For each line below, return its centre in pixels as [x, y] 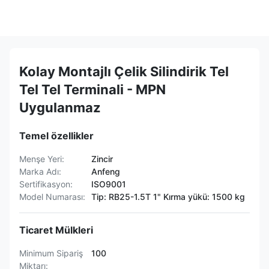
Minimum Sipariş [51, 253]
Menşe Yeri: [42, 159]
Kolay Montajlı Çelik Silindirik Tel [124, 71]
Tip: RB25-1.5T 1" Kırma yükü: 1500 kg [168, 197]
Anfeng [106, 171]
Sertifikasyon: [46, 184]
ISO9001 [109, 184]
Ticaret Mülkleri [56, 230]
